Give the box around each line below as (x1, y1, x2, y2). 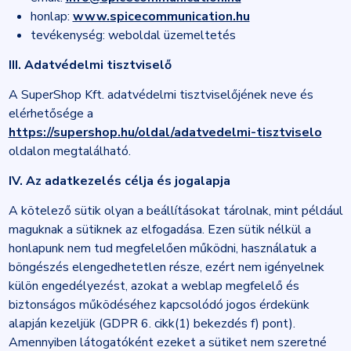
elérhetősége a (8, 105, 93, 122)
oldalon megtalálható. (8, 143, 131, 160)
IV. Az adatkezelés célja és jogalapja (8, 172, 230, 190)
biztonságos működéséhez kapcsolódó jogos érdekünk (8, 296, 309, 313)
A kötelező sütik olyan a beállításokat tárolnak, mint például (8, 202, 343, 219)
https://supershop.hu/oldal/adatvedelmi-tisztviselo (8, 124, 322, 141)
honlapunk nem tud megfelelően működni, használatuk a (8, 240, 317, 257)
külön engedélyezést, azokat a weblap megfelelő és (8, 277, 299, 295)
